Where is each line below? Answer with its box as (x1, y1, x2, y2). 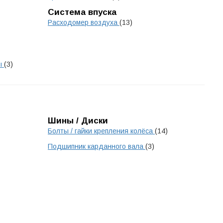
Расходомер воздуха (48, 18, 119, 26)
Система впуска (48, 7, 116, 17)
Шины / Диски (48, 116, 108, 125)
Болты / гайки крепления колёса (48, 127, 155, 135)
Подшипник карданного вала (48, 142, 145, 150)
